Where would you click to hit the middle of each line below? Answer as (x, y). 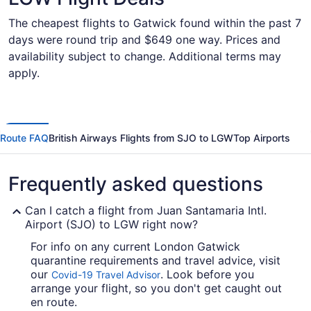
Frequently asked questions (136, 184)
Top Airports (262, 138)
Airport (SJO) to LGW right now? (111, 224)
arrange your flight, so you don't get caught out (156, 288)
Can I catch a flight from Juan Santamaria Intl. (146, 210)
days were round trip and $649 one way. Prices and (144, 40)
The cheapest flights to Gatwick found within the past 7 (155, 23)
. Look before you (207, 274)
